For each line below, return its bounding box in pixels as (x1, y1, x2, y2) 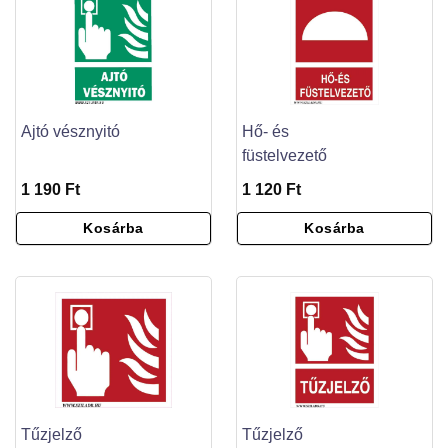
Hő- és (242, 123, 289, 140)
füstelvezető (242, 147, 327, 164)
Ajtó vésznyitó (21, 123, 120, 140)
